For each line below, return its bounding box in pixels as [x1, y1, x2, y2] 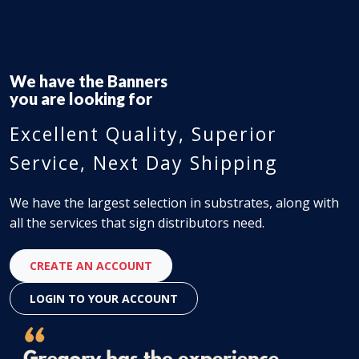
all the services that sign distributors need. [10, 214, 264, 232]
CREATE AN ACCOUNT [30, 258, 152, 273]
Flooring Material [107, 71, 237, 91]
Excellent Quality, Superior [10, 121, 277, 147]
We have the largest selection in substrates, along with [10, 194, 339, 212]
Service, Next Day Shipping [10, 150, 277, 175]
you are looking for [10, 89, 152, 108]
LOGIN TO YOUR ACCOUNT [30, 291, 178, 306]
